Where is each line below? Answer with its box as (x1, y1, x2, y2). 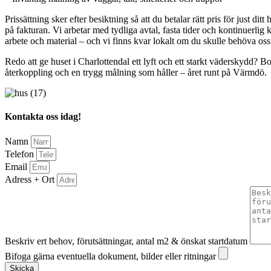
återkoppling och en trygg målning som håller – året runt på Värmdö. (5, 67, 267, 78)
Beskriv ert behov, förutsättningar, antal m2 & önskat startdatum (5, 235, 250, 246)
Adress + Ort (5, 174, 57, 184)
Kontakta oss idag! (5, 111, 81, 122)
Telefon (5, 148, 36, 159)
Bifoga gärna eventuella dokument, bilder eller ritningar (5, 250, 218, 261)
